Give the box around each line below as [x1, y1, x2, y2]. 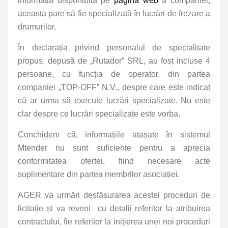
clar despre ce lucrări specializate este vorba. [18, 109, 182, 119]
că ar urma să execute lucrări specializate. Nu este [18, 96, 210, 105]
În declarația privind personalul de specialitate [18, 43, 210, 52]
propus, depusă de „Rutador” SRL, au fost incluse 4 [18, 56, 210, 66]
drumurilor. [18, 22, 58, 32]
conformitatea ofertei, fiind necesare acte [18, 157, 210, 166]
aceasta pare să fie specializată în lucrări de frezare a [18, 9, 210, 18]
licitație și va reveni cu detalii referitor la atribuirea [18, 204, 210, 213]
